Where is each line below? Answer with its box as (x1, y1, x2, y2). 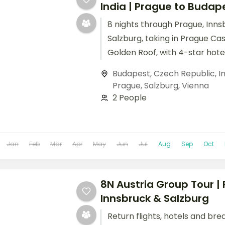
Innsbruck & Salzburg (100, 191, 209, 205)
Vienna (181, 80, 209, 92)
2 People (112, 92, 147, 104)
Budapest (112, 68, 150, 80)
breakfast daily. (107, 61, 168, 73)
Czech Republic (153, 68, 215, 80)
